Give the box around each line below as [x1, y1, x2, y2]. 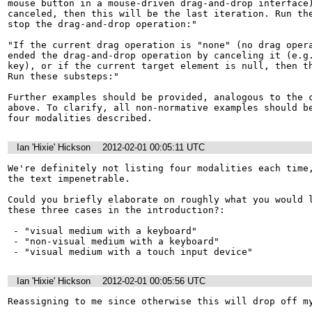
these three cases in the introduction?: [8, 204, 225, 215]
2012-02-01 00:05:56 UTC [102, 275, 205, 286]
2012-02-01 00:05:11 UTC [102, 142, 205, 153]
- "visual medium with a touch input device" [13, 246, 253, 257]
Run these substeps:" [8, 71, 119, 81]
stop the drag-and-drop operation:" [8, 19, 197, 29]
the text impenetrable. [8, 173, 130, 184]
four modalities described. [8, 113, 153, 123]
